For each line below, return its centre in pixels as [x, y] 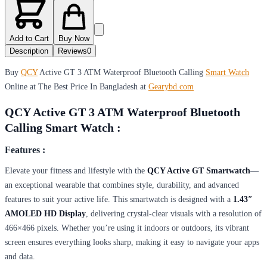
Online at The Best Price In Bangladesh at [77, 87]
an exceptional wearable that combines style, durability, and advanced [122, 185]
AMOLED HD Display [45, 213]
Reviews [72, 51]
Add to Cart [29, 39]
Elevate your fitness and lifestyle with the [76, 170]
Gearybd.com [171, 87]
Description [29, 51]
